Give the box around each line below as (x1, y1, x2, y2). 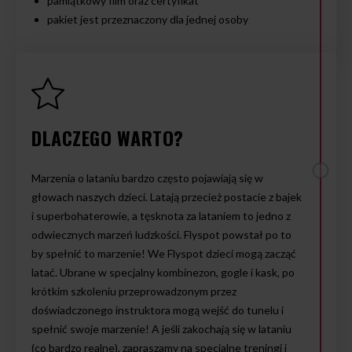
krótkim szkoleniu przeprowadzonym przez (31, 284, 236, 298)
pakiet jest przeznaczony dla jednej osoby (47, 13, 248, 26)
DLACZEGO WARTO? (31, 123, 184, 152)
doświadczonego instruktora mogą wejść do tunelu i (31, 303, 284, 317)
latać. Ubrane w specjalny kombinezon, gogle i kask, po (31, 266, 295, 279)
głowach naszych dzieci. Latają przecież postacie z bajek (31, 190, 302, 203)
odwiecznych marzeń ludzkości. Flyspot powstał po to (31, 228, 291, 241)
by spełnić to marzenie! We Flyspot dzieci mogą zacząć (31, 247, 296, 260)
